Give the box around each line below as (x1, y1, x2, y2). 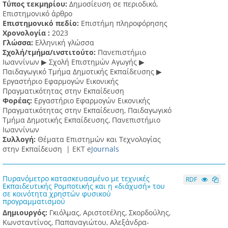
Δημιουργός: (3, 208, 49, 218)
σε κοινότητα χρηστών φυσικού (3, 189, 111, 199)
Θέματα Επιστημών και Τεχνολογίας (38, 134, 161, 145)
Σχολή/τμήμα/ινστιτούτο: (3, 47, 98, 58)
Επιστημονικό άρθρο (3, 9, 72, 19)
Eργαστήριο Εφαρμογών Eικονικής (3, 76, 119, 87)
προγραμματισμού (3, 196, 65, 207)
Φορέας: (3, 96, 34, 106)
